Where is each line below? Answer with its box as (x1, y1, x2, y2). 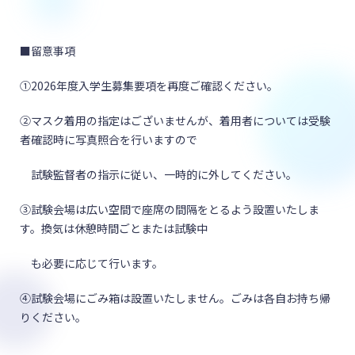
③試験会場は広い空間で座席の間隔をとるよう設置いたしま (20, 201, 319, 217)
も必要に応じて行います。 (20, 255, 163, 271)
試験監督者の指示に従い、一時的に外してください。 (20, 166, 297, 182)
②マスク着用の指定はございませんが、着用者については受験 (20, 113, 330, 128)
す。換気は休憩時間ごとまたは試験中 (20, 220, 208, 236)
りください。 (20, 309, 86, 325)
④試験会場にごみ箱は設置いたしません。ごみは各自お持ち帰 (20, 290, 330, 306)
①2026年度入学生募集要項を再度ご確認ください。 (20, 78, 278, 94)
